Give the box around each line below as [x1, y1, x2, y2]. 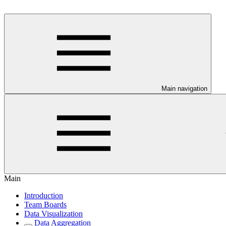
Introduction [24, 191, 63, 200]
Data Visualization [24, 209, 83, 218]
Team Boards [24, 200, 67, 209]
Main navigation [161, 85, 207, 92]
